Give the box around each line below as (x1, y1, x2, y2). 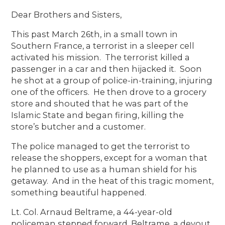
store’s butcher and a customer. (11, 121, 146, 132)
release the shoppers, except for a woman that (11, 152, 208, 163)
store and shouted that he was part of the (11, 98, 189, 108)
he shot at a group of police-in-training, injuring (11, 75, 213, 85)
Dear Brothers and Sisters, (11, 9, 122, 20)
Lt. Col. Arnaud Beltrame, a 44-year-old (11, 206, 173, 217)
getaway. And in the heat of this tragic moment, (11, 175, 214, 186)
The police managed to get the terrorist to (11, 141, 190, 151)
